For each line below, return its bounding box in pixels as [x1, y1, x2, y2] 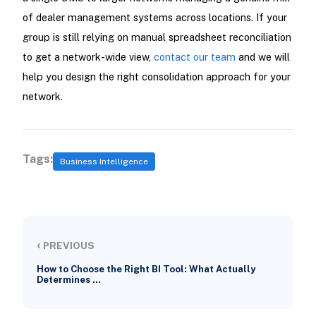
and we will [235, 51, 290, 63]
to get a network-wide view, [22, 51, 154, 63]
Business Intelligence [60, 156, 149, 166]
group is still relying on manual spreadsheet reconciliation [22, 31, 291, 44]
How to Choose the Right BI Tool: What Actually [36, 264, 255, 275]
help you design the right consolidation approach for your [22, 71, 291, 83]
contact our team [153, 51, 236, 63]
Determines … [36, 274, 101, 286]
